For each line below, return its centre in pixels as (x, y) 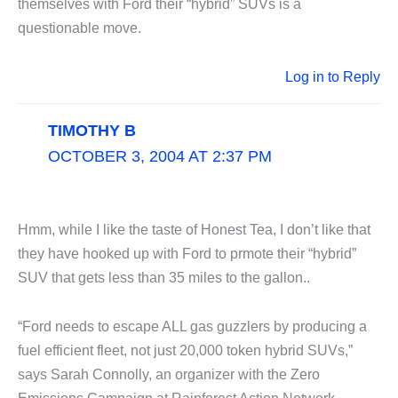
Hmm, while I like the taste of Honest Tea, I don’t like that (194, 229)
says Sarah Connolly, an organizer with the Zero (169, 374)
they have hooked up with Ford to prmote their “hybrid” (187, 253)
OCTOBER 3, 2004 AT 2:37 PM (159, 156)
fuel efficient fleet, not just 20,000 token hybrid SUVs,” (185, 350)
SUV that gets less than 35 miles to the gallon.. (164, 277)
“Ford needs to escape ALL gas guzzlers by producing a (192, 326)
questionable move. (80, 28)
